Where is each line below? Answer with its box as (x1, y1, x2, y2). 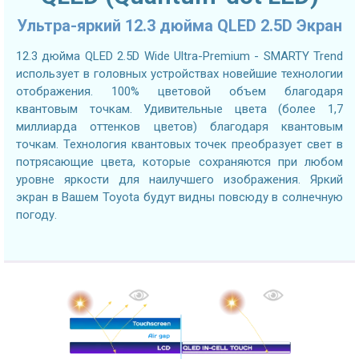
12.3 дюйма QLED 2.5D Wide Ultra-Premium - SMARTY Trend (16, 49, 343, 64)
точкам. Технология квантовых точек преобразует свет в (16, 137, 343, 152)
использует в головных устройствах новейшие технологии (16, 67, 343, 82)
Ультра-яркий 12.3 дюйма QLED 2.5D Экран (17, 16, 342, 36)
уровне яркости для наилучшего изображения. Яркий (16, 172, 343, 188)
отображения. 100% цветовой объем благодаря (16, 84, 343, 99)
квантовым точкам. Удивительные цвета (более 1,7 (16, 102, 343, 117)
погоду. (16, 208, 57, 223)
